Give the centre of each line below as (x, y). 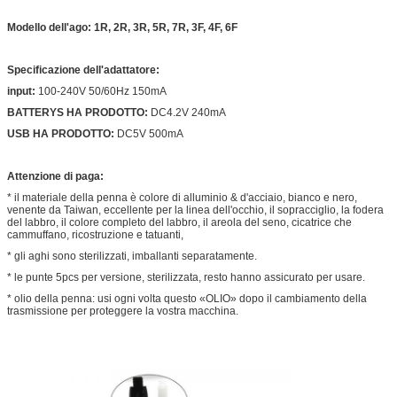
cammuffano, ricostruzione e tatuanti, (95, 234)
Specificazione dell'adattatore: (83, 70)
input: (23, 91)
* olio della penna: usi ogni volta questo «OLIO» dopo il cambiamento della (187, 298)
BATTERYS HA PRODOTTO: (79, 112)
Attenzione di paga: (55, 176)
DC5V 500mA (150, 133)
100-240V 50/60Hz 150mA (102, 91)
